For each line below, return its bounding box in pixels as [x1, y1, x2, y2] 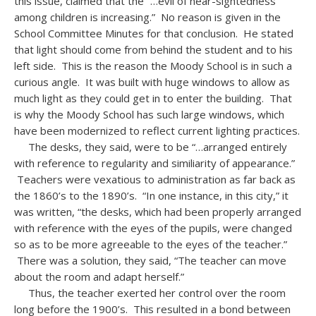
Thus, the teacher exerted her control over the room [14, 286, 286, 300]
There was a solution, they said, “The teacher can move [14, 253, 286, 267]
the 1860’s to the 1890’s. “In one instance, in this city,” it [14, 188, 288, 202]
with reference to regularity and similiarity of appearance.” [14, 156, 295, 170]
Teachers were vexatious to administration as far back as [14, 172, 296, 186]
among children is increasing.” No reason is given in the [14, 10, 281, 24]
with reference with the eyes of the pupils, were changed [14, 221, 292, 235]
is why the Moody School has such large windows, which [14, 107, 284, 121]
